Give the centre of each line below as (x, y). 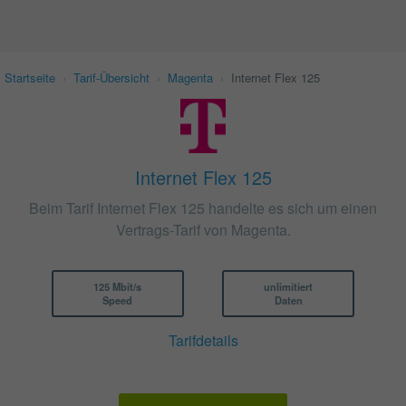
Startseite (30, 77)
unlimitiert (289, 286)
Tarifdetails (203, 340)
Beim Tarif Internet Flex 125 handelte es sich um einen (203, 208)
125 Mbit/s (118, 286)
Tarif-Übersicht (111, 77)
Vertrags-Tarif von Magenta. (203, 230)
